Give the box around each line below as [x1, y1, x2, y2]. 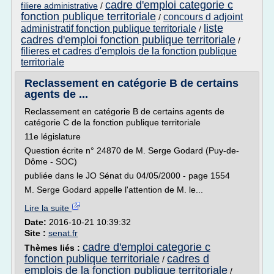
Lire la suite [24, 203, 72, 213]
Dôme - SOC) [24, 157, 77, 166]
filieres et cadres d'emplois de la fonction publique [21, 46, 237, 56]
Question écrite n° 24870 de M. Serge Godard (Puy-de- [24, 146, 239, 155]
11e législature [24, 131, 81, 141]
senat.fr [48, 228, 78, 238]
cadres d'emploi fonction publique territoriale [21, 34, 235, 46]
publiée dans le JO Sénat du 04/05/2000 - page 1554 [24, 171, 230, 180]
